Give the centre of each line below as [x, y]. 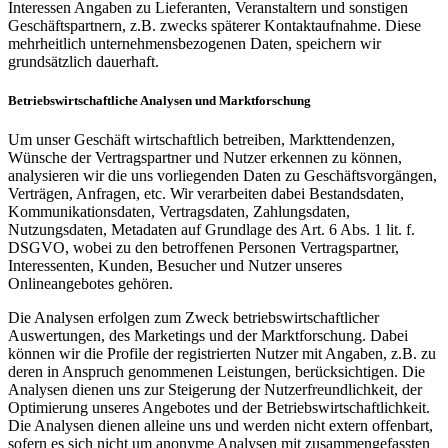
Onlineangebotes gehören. [90, 283]
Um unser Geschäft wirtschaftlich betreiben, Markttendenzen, [201, 139]
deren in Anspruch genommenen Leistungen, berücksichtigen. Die [216, 371]
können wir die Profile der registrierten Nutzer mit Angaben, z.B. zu [222, 353]
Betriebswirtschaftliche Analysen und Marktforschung [159, 100]
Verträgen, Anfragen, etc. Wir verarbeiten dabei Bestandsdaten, [206, 193]
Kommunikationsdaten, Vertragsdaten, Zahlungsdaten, [179, 211]
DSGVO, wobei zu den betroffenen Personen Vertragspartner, [203, 247]
